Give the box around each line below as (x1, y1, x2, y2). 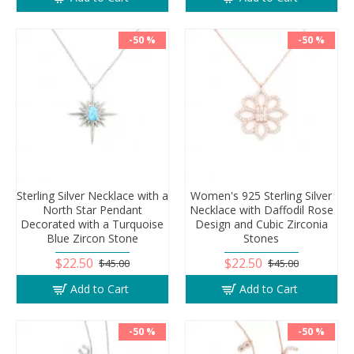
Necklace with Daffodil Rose (189, 201, 333, 217)
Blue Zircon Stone (46, 230, 138, 246)
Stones (243, 230, 280, 246)
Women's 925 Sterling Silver (190, 187, 333, 203)
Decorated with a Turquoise (21, 216, 164, 232)
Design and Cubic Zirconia (194, 216, 328, 232)
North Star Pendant (42, 201, 142, 217)
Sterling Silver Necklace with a (17, 187, 168, 203)
